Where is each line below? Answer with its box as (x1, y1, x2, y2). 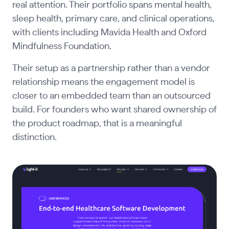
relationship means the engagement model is (12, 77, 195, 87)
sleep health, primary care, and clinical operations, (12, 14, 215, 24)
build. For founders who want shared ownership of (12, 105, 217, 114)
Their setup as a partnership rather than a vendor (12, 63, 210, 73)
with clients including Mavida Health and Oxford (12, 28, 207, 38)
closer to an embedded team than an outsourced (12, 91, 211, 101)
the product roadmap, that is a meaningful (12, 119, 182, 128)
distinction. (12, 132, 57, 142)
